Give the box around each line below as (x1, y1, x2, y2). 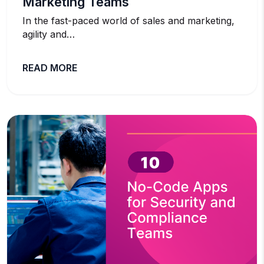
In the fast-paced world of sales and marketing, (22, 14, 235, 27)
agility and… (22, 28, 75, 40)
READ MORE (22, 61, 77, 74)
